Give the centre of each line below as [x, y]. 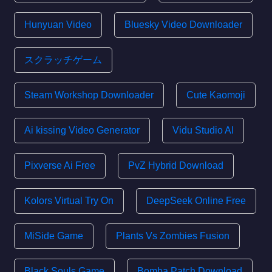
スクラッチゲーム [63, 60]
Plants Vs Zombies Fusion [173, 236]
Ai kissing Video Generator [82, 131]
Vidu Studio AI [203, 131]
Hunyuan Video [58, 25]
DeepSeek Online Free [196, 201]
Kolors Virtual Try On [69, 201]
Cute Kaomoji [216, 95]
